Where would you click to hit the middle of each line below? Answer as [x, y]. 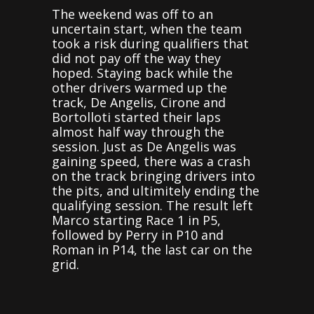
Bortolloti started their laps [136, 117]
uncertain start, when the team [147, 28]
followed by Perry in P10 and [138, 234]
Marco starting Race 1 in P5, [136, 220]
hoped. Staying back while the [142, 73]
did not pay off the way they [136, 58]
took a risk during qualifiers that [150, 43]
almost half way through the [138, 131]
